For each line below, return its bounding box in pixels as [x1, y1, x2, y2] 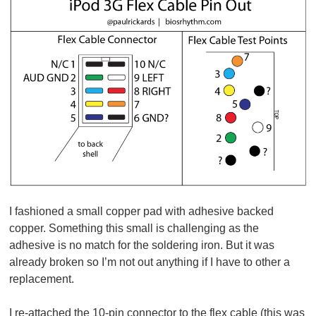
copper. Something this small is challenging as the [9, 222, 260, 235]
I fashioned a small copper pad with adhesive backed [9, 205, 274, 218]
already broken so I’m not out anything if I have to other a [9, 256, 291, 269]
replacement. [9, 273, 75, 286]
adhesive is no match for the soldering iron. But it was [9, 239, 275, 252]
